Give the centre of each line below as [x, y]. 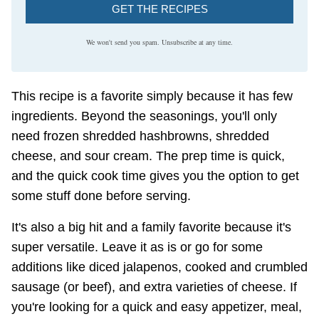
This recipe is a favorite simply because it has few [152, 96]
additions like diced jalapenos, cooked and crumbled [159, 267]
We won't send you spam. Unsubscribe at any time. [159, 42]
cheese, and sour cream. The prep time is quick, [148, 156]
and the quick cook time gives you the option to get [155, 176]
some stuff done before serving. [101, 196]
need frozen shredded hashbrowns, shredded [140, 136]
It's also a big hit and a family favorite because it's [151, 228]
